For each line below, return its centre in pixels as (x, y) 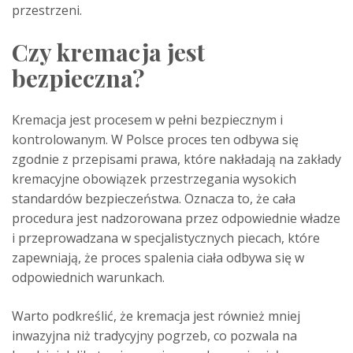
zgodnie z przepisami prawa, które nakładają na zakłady (176, 159)
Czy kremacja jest (108, 52)
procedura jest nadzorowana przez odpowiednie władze (176, 218)
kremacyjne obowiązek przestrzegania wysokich (154, 178)
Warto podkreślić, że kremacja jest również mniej (156, 316)
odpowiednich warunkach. (88, 277)
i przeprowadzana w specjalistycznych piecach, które (166, 238)
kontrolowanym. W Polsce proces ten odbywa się (155, 139)
